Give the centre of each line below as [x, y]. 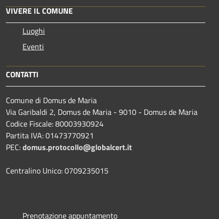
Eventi [33, 46]
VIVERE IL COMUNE [39, 11]
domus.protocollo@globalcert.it [77, 147]
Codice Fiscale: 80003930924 [55, 123]
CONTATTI [22, 74]
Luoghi [34, 31]
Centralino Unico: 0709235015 [57, 170]
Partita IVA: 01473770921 [50, 135]
